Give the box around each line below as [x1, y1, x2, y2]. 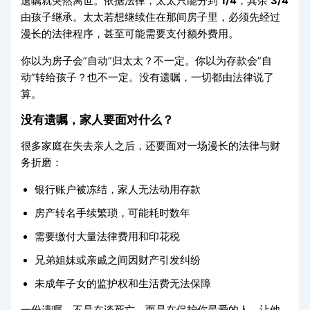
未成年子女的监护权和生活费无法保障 [35, 277, 212, 290]
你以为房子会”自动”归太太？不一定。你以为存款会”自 [21, 54, 273, 67]
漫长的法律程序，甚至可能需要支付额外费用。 [21, 28, 239, 41]
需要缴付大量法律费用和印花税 [35, 230, 181, 243]
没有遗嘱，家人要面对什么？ [21, 112, 174, 127]
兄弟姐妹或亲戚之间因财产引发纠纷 [35, 253, 201, 266]
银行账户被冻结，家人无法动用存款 [35, 183, 201, 196]
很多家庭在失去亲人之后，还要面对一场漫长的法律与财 [21, 139, 281, 152]
